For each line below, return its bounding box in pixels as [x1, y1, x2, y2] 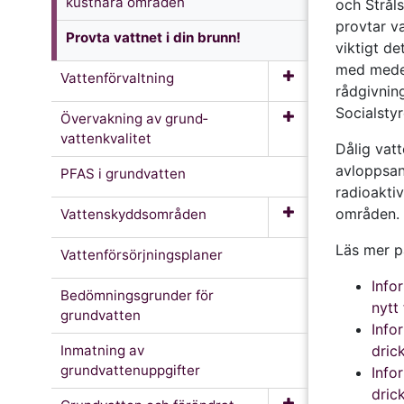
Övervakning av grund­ [60, 109, 207, 127]
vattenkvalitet [60, 129, 151, 147]
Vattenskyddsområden [60, 205, 207, 223]
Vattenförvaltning [60, 69, 174, 87]
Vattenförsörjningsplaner [60, 245, 223, 263]
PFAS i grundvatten [60, 164, 186, 182]
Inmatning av [60, 341, 144, 359]
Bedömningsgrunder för [60, 286, 214, 304]
